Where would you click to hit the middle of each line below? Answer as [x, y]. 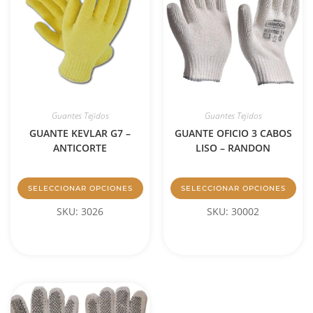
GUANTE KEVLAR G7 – [80, 133]
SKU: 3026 [80, 212]
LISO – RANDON [233, 148]
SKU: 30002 [233, 212]
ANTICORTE [80, 148]
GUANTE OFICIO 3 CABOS [233, 133]
